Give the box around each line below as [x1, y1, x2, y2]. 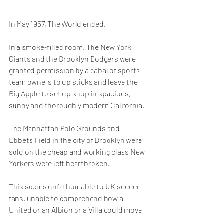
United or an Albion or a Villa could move [9, 205, 143, 214]
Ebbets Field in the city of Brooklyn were [9, 135, 143, 144]
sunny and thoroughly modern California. [9, 100, 144, 109]
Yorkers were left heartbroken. [9, 158, 109, 168]
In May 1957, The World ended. [9, 19, 106, 28]
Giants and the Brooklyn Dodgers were [9, 54, 137, 63]
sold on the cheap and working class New [9, 147, 146, 156]
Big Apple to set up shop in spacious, [9, 89, 132, 98]
